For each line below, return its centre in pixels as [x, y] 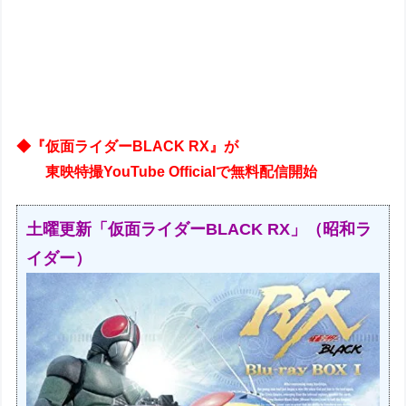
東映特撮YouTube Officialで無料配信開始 [167, 171]
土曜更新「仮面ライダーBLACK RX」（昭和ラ [199, 230]
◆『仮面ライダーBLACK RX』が [128, 146]
